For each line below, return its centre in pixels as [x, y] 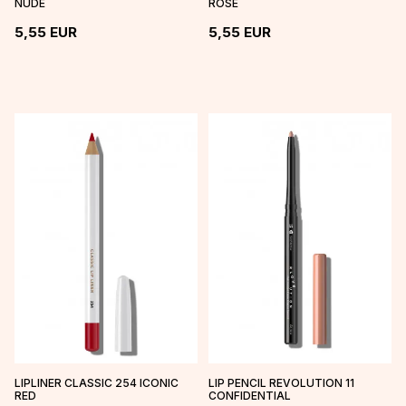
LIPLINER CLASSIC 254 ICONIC [97, 383]
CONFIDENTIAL [250, 396]
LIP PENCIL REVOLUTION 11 [281, 383]
